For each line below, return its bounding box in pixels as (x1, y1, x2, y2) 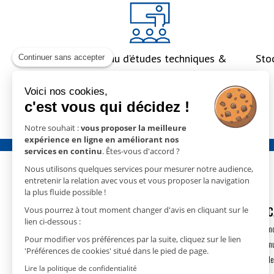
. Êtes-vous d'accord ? (102, 146, 180, 157)
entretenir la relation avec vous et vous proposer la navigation (24, 175, 250, 186)
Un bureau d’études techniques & (72, 51, 227, 65)
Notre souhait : (24, 122, 81, 133)
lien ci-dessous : (24, 216, 81, 227)
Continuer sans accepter (18, 53, 105, 62)
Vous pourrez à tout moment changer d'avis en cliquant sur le (24, 204, 248, 215)
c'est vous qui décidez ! (24, 98, 190, 115)
